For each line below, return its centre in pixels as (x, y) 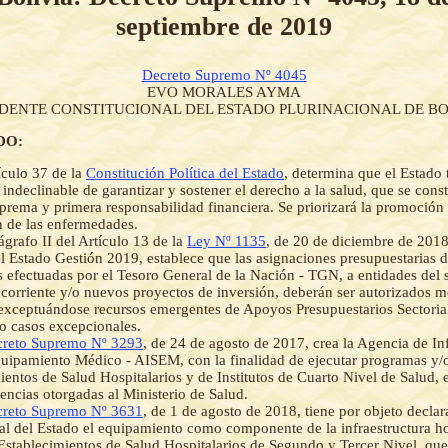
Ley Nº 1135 (226, 241)
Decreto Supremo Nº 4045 (224, 75)
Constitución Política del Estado (185, 173)
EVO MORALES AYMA (224, 92)
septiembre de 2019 (224, 26)
